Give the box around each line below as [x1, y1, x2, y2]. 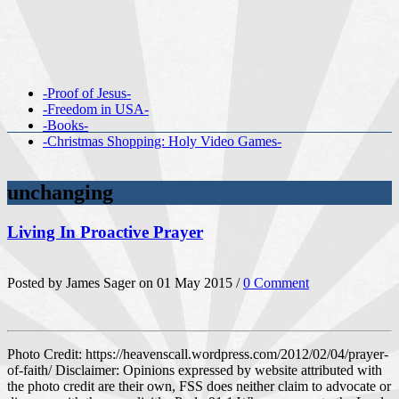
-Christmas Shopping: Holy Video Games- [43, 134, 281, 149]
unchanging [7, 180, 113, 204]
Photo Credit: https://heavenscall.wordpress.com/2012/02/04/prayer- [7, 346, 388, 362]
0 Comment [243, 274, 309, 290]
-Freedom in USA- [43, 102, 149, 117]
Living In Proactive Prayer [7, 222, 203, 241]
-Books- [43, 118, 88, 133]
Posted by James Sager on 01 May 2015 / [7, 274, 243, 290]
